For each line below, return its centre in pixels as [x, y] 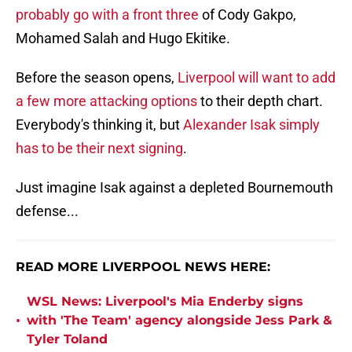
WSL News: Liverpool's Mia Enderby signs [165, 302]
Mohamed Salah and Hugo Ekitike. [123, 38]
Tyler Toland [67, 339]
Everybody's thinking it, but [99, 125]
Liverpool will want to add [257, 78]
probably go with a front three [107, 15]
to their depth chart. [260, 101]
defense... [47, 211]
